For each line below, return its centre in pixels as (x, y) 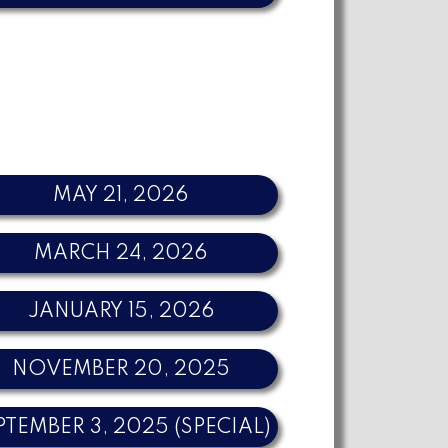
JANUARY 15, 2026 (120, 311)
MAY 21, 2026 (121, 195)
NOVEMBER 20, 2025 (120, 369)
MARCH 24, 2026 (121, 253)
